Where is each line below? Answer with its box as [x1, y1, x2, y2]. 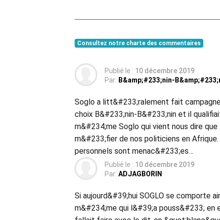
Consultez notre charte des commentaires [77, 39, 201, 47]
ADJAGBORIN [118, 169, 162, 178]
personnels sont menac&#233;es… [75, 146, 193, 156]
